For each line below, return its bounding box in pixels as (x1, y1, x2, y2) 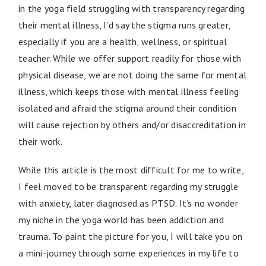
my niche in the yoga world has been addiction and (18, 213, 224, 226)
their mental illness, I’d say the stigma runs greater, (18, 18, 230, 31)
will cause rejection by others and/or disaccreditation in (18, 118, 246, 131)
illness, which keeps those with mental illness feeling (18, 85, 239, 97)
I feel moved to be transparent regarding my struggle (18, 180, 239, 192)
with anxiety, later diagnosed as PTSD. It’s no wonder (18, 197, 238, 209)
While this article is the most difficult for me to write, (18, 163, 243, 176)
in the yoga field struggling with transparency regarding (18, 2, 245, 14)
